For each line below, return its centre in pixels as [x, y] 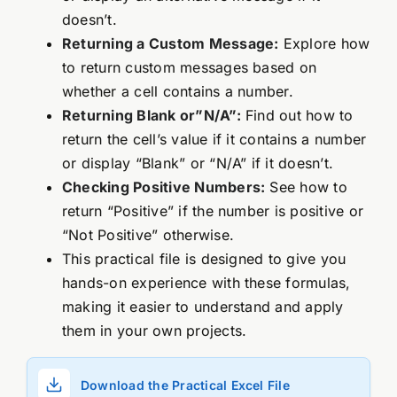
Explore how [324, 44]
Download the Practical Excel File [185, 385]
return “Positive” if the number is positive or [213, 211]
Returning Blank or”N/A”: [151, 116]
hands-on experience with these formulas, [206, 283]
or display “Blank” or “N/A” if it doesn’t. [198, 163]
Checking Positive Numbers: [163, 187]
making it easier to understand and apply [202, 307]
